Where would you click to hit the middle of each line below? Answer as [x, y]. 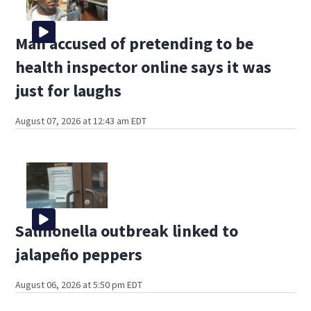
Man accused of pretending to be [135, 44]
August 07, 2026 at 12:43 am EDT [81, 121]
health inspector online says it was [144, 67]
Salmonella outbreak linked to [127, 231]
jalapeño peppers [79, 255]
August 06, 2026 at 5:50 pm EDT [79, 285]
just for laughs [69, 91]
